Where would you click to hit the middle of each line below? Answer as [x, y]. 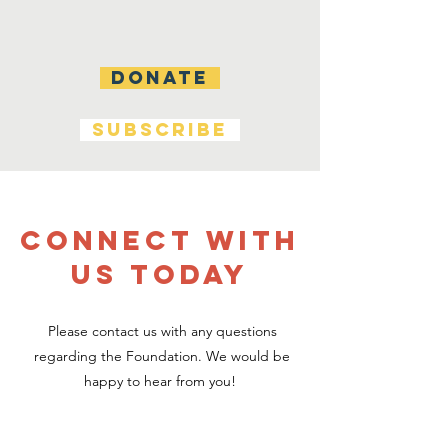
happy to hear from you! [162, 381]
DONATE [160, 77]
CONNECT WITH [160, 240]
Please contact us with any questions [162, 331]
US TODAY [160, 274]
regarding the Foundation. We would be [162, 356]
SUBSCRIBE [160, 129]
